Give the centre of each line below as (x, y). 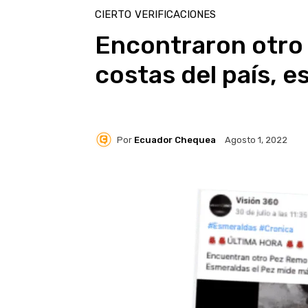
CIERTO (113, 15)
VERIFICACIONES (175, 15)
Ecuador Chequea (175, 140)
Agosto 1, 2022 (256, 140)
